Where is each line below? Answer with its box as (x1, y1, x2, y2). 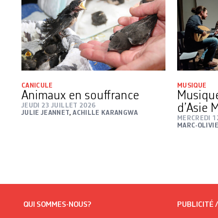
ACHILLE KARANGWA (73, 109, 138, 116)
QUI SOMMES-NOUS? (23, 200, 91, 209)
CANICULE (21, 82, 53, 89)
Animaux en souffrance (21, 89, 139, 102)
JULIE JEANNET (21, 109, 69, 116)
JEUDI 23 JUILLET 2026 (21, 102, 96, 109)
